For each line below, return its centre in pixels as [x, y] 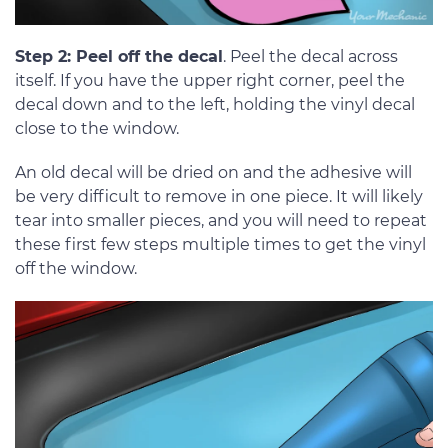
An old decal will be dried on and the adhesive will [213, 173]
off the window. [76, 269]
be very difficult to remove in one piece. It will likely [219, 197]
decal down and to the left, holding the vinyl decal [215, 105]
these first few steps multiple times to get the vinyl [220, 245]
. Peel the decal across [310, 57]
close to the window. [97, 129]
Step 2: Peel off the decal [119, 57]
